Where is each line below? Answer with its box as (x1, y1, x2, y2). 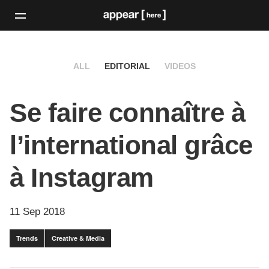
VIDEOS (165, 61, 196, 71)
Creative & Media (52, 234, 104, 243)
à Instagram (10, 163, 154, 193)
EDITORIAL (104, 61, 150, 71)
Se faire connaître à (10, 98, 245, 128)
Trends (16, 234, 38, 243)
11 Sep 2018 (10, 206, 65, 218)
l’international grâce (10, 130, 253, 160)
